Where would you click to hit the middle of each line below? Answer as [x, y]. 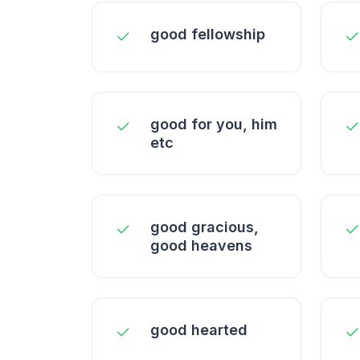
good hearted [199, 330]
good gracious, [205, 227]
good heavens [201, 245]
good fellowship [208, 34]
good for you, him [214, 124]
